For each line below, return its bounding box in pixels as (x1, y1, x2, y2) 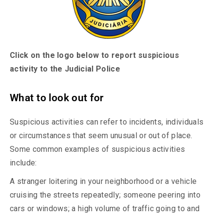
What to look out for (10, 92, 104, 104)
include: (10, 158, 37, 168)
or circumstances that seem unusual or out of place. (10, 131, 193, 141)
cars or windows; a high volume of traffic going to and (10, 204, 200, 214)
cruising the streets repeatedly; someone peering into (10, 190, 200, 200)
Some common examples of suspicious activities (10, 145, 185, 154)
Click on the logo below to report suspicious (10, 51, 180, 60)
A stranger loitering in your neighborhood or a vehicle (10, 177, 197, 186)
